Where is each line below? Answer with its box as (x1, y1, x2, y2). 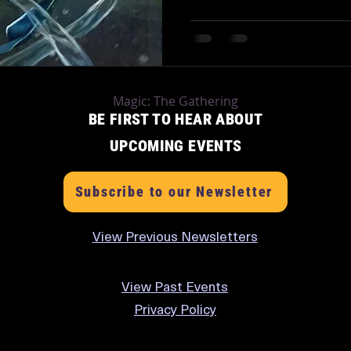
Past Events (151, 280, 228, 295)
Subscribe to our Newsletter (74, 183, 273, 200)
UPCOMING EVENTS (109, 136, 242, 155)
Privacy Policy (134, 303, 216, 317)
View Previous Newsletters (92, 230, 258, 244)
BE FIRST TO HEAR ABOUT (88, 109, 263, 128)
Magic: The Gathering (112, 92, 238, 110)
